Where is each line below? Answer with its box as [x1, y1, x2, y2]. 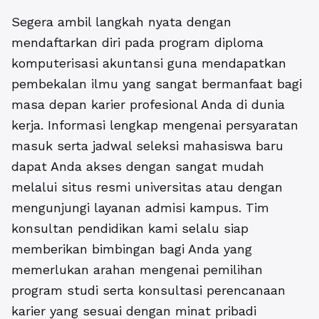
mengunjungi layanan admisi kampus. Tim [11, 200, 269, 216]
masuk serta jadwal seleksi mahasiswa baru [11, 138, 283, 154]
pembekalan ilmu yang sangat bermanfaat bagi [11, 76, 302, 92]
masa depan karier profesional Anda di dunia [11, 97, 285, 113]
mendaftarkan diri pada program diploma [11, 35, 263, 51]
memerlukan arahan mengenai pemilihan [11, 262, 263, 278]
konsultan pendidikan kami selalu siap [11, 221, 249, 236]
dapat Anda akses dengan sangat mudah [11, 159, 264, 174]
